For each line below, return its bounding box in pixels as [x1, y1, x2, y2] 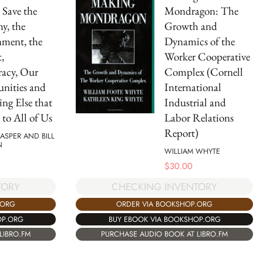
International [164, 80, 221, 95]
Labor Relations [164, 110, 234, 126]
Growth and [164, 19, 217, 34]
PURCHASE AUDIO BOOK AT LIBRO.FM [101, 228, 228, 240]
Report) [164, 126, 198, 141]
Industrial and [164, 95, 226, 110]
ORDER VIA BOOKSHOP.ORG [116, 198, 213, 210]
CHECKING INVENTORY [112, 179, 217, 194]
